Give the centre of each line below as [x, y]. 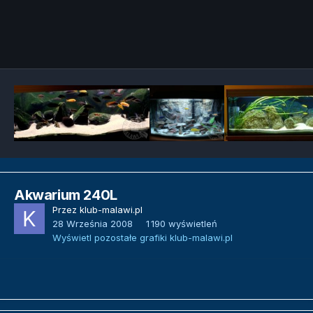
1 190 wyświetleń [182, 224]
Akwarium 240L [66, 195]
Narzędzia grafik [246, 43]
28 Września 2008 [93, 224]
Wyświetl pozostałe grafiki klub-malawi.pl [143, 238]
